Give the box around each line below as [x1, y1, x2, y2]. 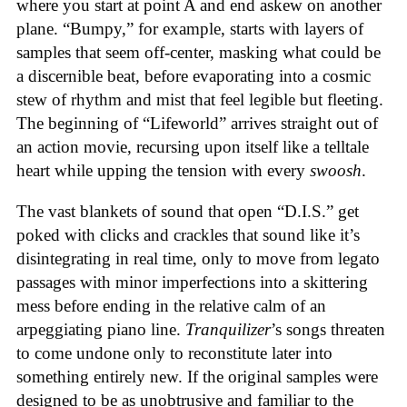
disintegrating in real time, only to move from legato [16, 249, 380, 269]
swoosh [310, 161, 362, 181]
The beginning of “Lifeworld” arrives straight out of [16, 114, 378, 134]
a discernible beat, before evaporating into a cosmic [16, 66, 371, 86]
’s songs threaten [271, 320, 385, 340]
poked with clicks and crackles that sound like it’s [16, 225, 360, 245]
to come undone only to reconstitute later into [16, 343, 333, 363]
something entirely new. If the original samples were [16, 367, 378, 387]
